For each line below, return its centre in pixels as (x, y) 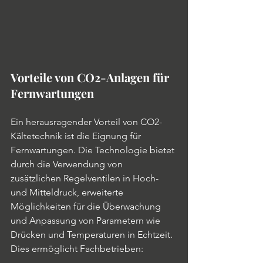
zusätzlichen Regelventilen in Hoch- (86, 178)
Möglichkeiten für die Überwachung (87, 206)
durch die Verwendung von (68, 164)
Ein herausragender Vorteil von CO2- (86, 122)
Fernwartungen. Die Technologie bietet (94, 150)
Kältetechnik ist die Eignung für (77, 136)
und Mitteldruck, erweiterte (68, 192)
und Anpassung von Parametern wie (87, 220)
